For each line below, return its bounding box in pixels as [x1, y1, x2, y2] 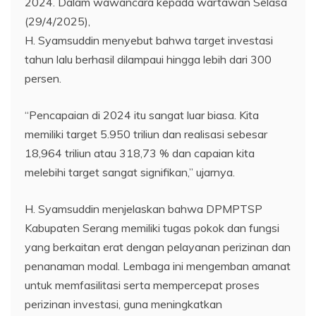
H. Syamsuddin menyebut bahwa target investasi [25, 33, 273, 48]
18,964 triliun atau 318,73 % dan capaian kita [25, 146, 255, 161]
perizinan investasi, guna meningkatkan [25, 297, 222, 312]
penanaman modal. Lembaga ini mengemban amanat [25, 259, 291, 274]
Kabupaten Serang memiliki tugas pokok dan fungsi [25, 221, 279, 236]
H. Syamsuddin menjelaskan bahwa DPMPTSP [25, 202, 262, 217]
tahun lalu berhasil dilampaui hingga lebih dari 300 [25, 52, 272, 67]
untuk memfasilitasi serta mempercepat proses [25, 278, 260, 293]
